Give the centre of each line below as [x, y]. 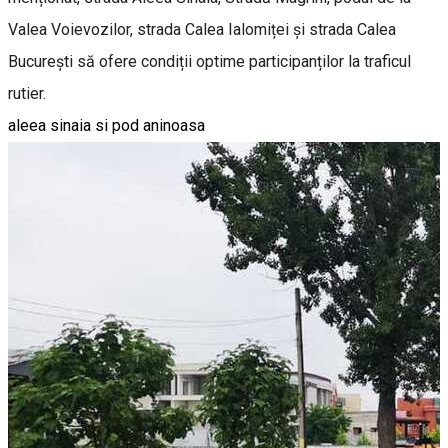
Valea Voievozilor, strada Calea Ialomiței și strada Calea [202, 29]
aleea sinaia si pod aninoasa [106, 125]
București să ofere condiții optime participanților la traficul [209, 61]
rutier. [27, 93]
